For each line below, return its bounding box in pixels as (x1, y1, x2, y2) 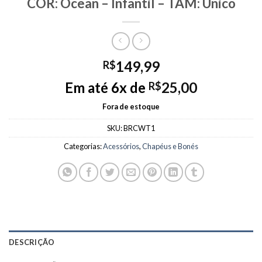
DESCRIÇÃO (9, 237, 55, 247)
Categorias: (64, 142, 103, 151)
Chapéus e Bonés (142, 142, 198, 151)
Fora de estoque (102, 102, 160, 112)
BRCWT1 (123, 123, 155, 133)
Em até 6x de (65, 79, 149, 96)
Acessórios (103, 142, 139, 151)
